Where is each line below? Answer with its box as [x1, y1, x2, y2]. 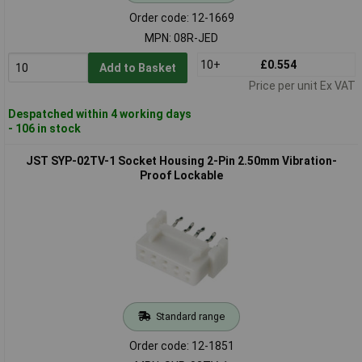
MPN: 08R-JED [145, 31, 218, 44]
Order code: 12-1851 [128, 339, 234, 352]
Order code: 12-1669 [128, 11, 234, 24]
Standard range [155, 309, 225, 322]
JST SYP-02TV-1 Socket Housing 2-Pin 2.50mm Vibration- [26, 154, 337, 167]
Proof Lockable [140, 168, 223, 182]
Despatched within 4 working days [7, 107, 192, 120]
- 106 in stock [7, 121, 81, 135]
